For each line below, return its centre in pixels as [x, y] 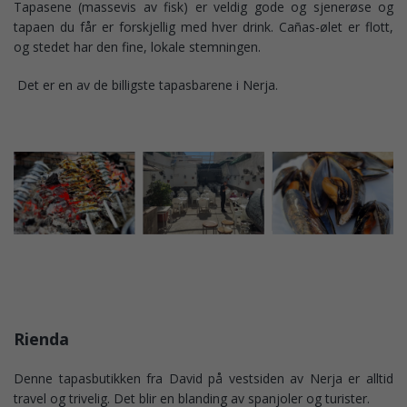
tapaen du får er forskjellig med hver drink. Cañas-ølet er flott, [203, 27]
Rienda [41, 339]
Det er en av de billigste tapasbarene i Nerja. [146, 85]
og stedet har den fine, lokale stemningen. [137, 47]
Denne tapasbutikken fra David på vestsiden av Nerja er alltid [203, 379]
